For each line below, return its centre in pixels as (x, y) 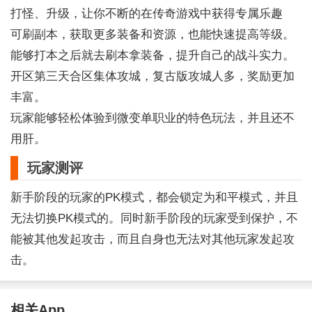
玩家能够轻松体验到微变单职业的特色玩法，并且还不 (152, 118)
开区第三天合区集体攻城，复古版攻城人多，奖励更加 (152, 76)
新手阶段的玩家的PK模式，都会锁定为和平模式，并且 (154, 197)
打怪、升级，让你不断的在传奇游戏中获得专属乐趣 (146, 14)
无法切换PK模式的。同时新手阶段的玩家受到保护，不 (154, 218)
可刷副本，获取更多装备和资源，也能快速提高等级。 (152, 34)
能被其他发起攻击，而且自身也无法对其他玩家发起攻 (152, 239)
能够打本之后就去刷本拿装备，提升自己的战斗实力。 (152, 55)
